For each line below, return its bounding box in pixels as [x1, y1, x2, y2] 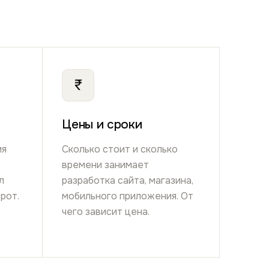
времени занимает [62, 158, 150, 171]
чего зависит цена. [62, 205, 150, 218]
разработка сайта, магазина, [62, 174, 194, 187]
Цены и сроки [62, 116, 142, 133]
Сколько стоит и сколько [62, 142, 178, 156]
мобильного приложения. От [62, 189, 194, 202]
